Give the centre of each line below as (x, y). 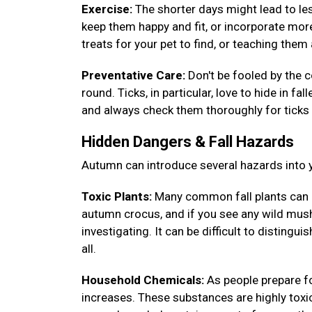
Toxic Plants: (118, 196)
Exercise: (107, 9)
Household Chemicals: (143, 280)
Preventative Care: (135, 75)
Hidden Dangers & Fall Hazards (189, 142)
